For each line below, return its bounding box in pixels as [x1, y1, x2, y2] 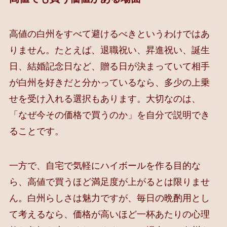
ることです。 [9, 126, 64, 136]
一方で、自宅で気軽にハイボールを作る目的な [9, 160, 201, 171]
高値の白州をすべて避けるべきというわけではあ [9, 28, 210, 39]
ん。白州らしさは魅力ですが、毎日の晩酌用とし [9, 193, 210, 203]
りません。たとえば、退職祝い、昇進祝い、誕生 [9, 45, 210, 55]
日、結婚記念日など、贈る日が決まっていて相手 [9, 61, 210, 71]
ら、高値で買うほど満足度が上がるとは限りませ [9, 176, 210, 187]
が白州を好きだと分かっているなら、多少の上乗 [9, 77, 210, 88]
